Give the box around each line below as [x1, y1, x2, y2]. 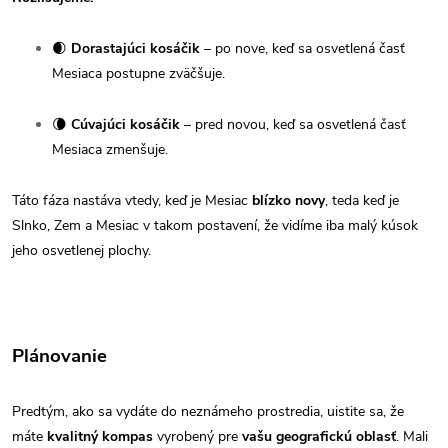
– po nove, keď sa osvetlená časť [200, 39, 405, 59]
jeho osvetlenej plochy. [12, 241, 151, 261]
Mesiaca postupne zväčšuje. [52, 64, 225, 84]
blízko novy [252, 191, 325, 211]
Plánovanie [12, 343, 107, 370]
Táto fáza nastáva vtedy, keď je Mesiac [12, 191, 252, 211]
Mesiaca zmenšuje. [52, 140, 168, 160]
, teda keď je [325, 191, 399, 211]
